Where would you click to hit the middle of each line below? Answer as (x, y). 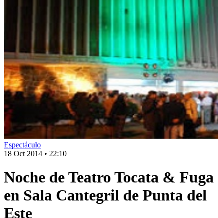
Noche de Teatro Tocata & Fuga (109, 177)
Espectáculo (22, 145)
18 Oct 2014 (23, 154)
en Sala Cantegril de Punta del (105, 195)
